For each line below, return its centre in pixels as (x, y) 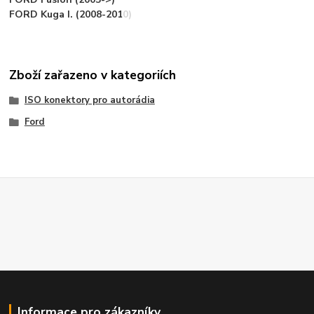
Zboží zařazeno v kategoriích (93, 75)
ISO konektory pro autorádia (89, 100)
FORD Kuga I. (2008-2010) (71, 14)
